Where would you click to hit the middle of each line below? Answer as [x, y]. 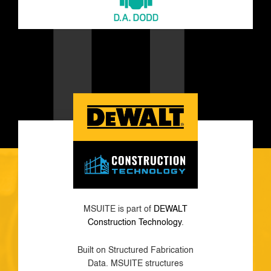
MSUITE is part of [119, 210]
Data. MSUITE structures [135, 264]
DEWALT [171, 210]
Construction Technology [134, 223]
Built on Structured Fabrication [135, 251]
